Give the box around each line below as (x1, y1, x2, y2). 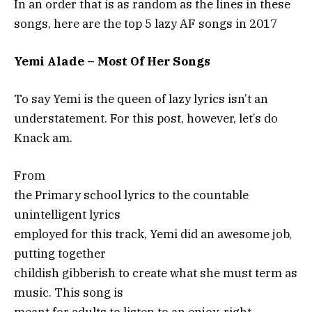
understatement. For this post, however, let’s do (14, 111, 278, 127)
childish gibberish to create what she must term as (14, 265, 297, 281)
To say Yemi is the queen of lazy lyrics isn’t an (14, 91, 268, 107)
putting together (14, 246, 106, 262)
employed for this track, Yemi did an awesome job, (14, 226, 292, 242)
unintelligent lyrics (14, 207, 120, 223)
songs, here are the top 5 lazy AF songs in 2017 (14, 15, 277, 31)
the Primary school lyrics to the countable (14, 187, 249, 203)
